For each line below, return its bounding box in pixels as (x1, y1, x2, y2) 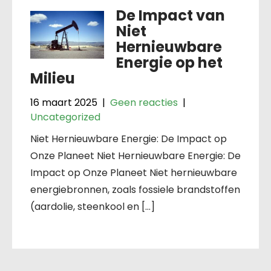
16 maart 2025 (30, 96, 97, 109)
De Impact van (116, 5, 225, 25)
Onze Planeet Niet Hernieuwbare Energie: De (30, 149, 241, 163)
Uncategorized (30, 110, 100, 124)
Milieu (30, 68, 75, 88)
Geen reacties (110, 96, 178, 109)
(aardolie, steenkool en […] (30, 200, 155, 214)
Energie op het (116, 53, 223, 73)
